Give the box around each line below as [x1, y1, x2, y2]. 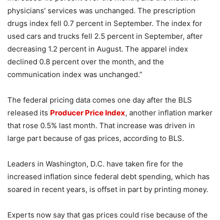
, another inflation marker [125, 108, 213, 118]
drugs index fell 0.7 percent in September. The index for [7, 19, 202, 28]
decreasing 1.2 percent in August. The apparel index [7, 44, 188, 54]
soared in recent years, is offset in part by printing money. [7, 185, 208, 194]
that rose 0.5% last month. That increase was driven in [7, 121, 195, 131]
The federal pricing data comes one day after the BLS [7, 95, 192, 105]
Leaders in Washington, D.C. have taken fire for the [7, 159, 183, 169]
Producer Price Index [50, 108, 125, 118]
